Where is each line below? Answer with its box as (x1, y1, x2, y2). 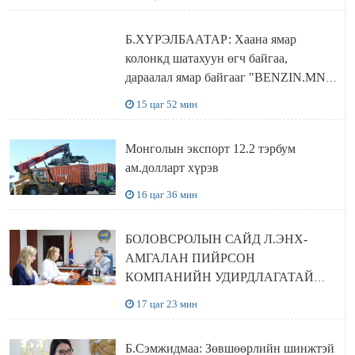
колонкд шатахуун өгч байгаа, (124, 52, 288, 66)
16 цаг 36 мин (136, 189, 197, 201)
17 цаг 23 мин (136, 298, 197, 311)
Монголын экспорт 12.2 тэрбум (124, 142, 296, 156)
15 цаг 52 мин (136, 98, 197, 111)
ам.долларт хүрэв (124, 161, 219, 175)
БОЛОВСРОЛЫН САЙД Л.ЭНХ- (124, 232, 307, 246)
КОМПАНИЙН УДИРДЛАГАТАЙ (124, 270, 314, 284)
